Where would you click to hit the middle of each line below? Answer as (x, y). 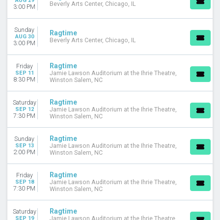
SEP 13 (24, 145)
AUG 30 (24, 36)
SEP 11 (24, 73)
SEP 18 (24, 182)
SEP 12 (24, 109)
